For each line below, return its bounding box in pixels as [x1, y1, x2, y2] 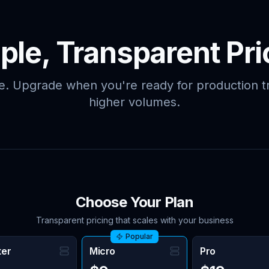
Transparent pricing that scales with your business [35, 215, 234, 225]
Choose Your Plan [75, 193, 194, 211]
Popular [125, 232, 153, 241]
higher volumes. [89, 95, 180, 109]
